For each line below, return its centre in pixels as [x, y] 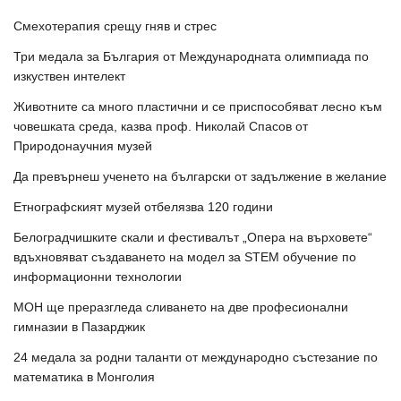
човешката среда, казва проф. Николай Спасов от [161, 126]
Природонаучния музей [83, 146]
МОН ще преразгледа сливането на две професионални [181, 307]
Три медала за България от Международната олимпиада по [191, 56]
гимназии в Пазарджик [79, 327]
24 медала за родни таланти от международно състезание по [196, 357]
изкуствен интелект [69, 76]
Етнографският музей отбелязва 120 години [143, 207]
